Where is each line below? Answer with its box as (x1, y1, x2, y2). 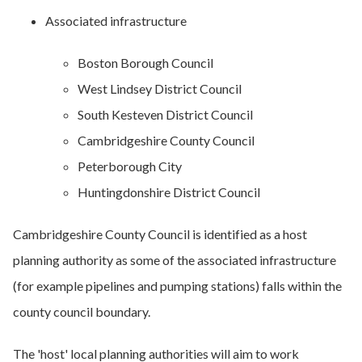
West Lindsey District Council (78, 81, 242, 96)
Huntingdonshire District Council (78, 184, 260, 200)
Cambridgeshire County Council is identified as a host (13, 226, 307, 242)
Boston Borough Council (78, 55, 213, 70)
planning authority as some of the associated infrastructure (13, 252, 336, 267)
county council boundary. (13, 304, 150, 319)
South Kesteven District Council (78, 107, 253, 122)
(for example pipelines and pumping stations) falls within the (13, 278, 342, 293)
